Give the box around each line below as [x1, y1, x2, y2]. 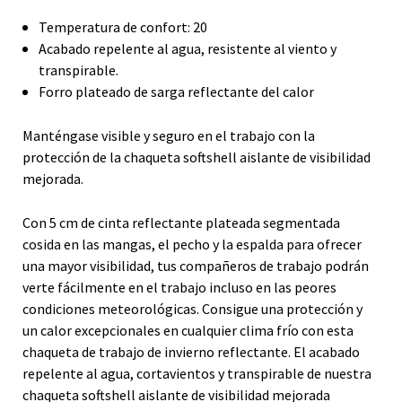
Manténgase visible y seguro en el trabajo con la [22, 126, 315, 144]
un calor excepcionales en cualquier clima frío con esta [22, 320, 354, 339]
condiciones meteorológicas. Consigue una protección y [22, 299, 363, 318]
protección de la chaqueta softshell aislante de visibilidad [22, 147, 371, 166]
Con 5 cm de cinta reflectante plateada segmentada [22, 213, 340, 232]
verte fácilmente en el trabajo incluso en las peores [22, 277, 336, 296]
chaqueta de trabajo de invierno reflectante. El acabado [22, 342, 360, 361]
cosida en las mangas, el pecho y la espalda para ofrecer [22, 234, 362, 253]
